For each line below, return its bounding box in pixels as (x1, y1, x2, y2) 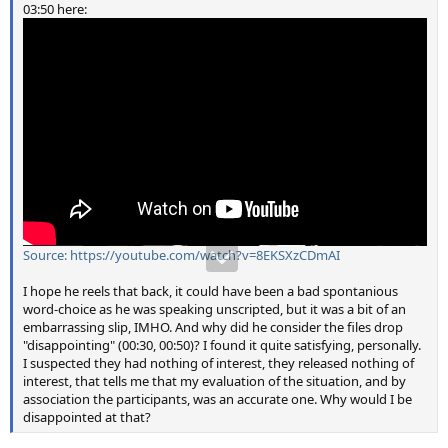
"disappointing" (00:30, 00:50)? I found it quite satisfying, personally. (23, 335, 421, 354)
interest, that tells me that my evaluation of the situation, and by (23, 371, 406, 390)
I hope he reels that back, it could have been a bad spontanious (23, 281, 398, 300)
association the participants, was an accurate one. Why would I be (23, 389, 412, 408)
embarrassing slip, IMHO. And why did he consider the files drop (23, 317, 403, 336)
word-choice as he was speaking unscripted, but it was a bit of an (23, 299, 406, 318)
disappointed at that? (23, 407, 151, 426)
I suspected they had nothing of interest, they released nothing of (23, 353, 414, 372)
